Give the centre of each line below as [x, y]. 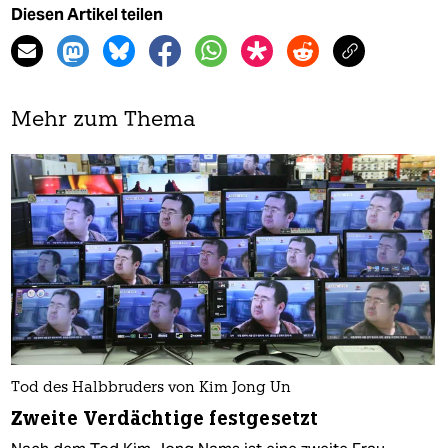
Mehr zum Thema [103, 120]
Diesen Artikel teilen [87, 14]
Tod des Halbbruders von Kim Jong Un [151, 389]
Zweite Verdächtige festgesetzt [164, 419]
